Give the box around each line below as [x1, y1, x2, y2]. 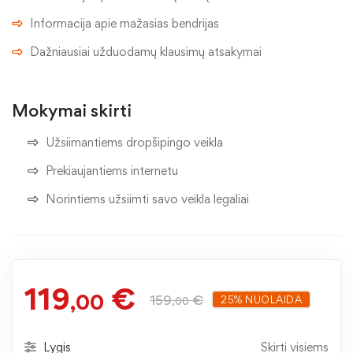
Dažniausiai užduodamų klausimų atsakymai [30, 44, 262, 60]
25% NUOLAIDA [221, 293, 302, 307]
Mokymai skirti [12, 100, 132, 121]
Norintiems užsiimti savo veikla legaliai [46, 191, 249, 207]
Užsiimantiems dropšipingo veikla [46, 135, 223, 150]
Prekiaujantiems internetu [46, 163, 178, 179]
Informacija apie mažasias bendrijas [30, 16, 219, 32]
